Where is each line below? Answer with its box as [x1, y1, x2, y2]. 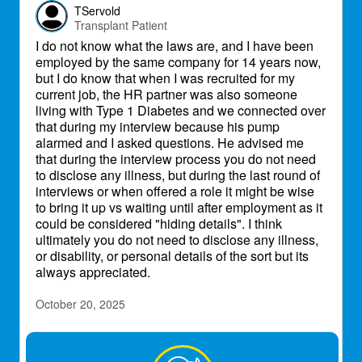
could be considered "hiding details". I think [36, 214, 282, 233]
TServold [74, 2, 120, 19]
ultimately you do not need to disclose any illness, [36, 230, 318, 249]
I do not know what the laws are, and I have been [36, 36, 314, 55]
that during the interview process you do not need [36, 149, 316, 168]
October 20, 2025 [36, 296, 128, 312]
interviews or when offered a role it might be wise [36, 182, 314, 200]
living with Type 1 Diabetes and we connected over [36, 101, 326, 120]
